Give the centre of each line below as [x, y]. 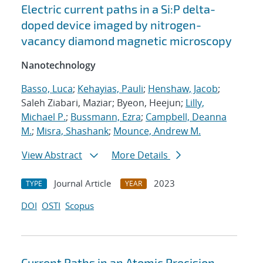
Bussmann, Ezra [106, 117]
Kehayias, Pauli [110, 89]
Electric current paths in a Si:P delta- [118, 9]
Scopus [80, 206]
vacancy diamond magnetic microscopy [127, 41]
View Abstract [52, 155]
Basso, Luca [47, 89]
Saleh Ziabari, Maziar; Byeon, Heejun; [103, 103]
